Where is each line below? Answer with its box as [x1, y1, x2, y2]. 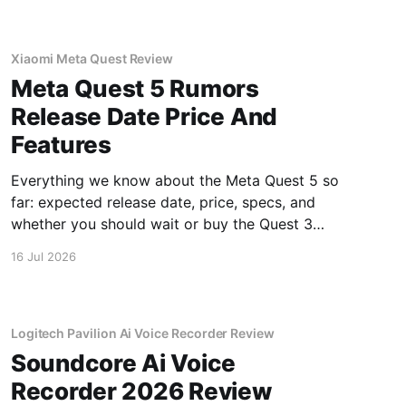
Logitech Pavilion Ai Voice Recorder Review [10, 324, 275, 341]
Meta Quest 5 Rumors [10, 74, 259, 102]
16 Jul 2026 [10, 249, 76, 264]
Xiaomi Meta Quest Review [10, 51, 174, 66]
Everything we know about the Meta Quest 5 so [10, 171, 339, 189]
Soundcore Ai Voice [10, 348, 237, 377]
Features [10, 130, 111, 159]
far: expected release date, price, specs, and [10, 193, 315, 211]
